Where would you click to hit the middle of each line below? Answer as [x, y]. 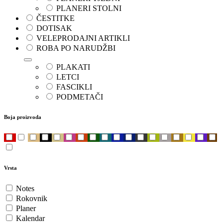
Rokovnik [32, 198]
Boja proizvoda [23, 117]
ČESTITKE [56, 18]
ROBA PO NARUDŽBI [76, 48]
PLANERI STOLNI [89, 8]
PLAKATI [73, 67]
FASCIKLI [74, 87]
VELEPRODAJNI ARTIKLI [83, 38]
